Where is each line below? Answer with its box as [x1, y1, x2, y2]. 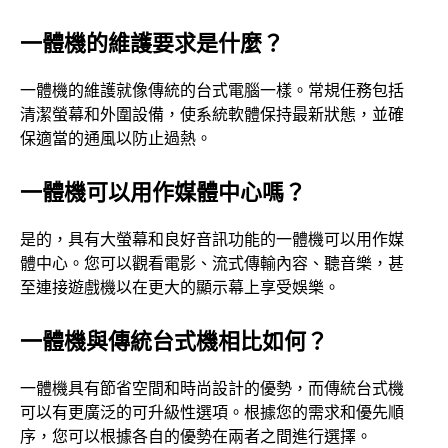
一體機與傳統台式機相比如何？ [20, 324, 328, 355]
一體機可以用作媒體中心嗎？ [20, 175, 306, 206]
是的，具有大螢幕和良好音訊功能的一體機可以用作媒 [20, 227, 404, 250]
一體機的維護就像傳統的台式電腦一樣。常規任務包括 [20, 78, 404, 101]
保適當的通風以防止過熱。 [20, 126, 212, 149]
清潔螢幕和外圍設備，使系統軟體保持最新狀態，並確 [20, 102, 404, 125]
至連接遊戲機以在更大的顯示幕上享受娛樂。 [20, 275, 340, 298]
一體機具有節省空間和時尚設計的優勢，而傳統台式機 [20, 376, 404, 399]
